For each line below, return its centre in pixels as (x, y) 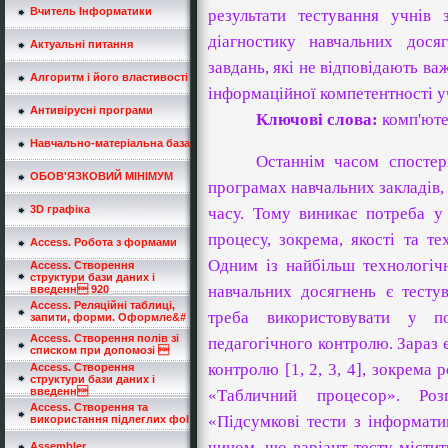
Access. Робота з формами (103, 242)
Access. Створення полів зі (104, 338)
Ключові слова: (317, 119)
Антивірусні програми (91, 110)
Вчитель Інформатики (91, 11)
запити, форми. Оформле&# (108, 317)
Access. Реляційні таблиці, (102, 305)
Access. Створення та (89, 407)
